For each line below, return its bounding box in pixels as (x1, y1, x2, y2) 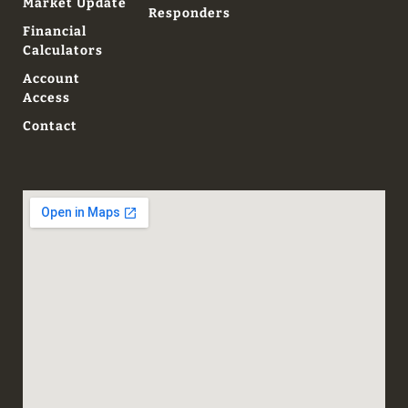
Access (23, 90, 70, 107)
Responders (148, 5, 230, 22)
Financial (23, 24, 87, 40)
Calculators (23, 43, 103, 59)
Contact (23, 118, 77, 135)
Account (23, 71, 80, 87)
